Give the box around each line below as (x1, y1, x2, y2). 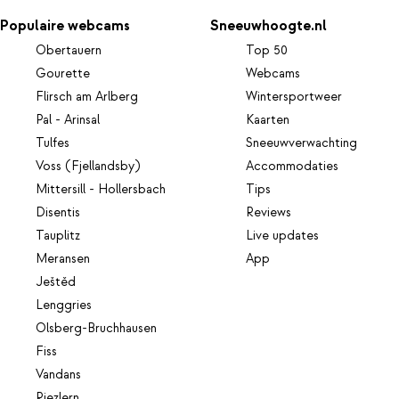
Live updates (246, 228, 320, 245)
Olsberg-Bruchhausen (36, 321, 157, 338)
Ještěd (36, 274, 76, 291)
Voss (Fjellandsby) (36, 159, 140, 175)
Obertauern (36, 43, 102, 60)
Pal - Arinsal (36, 112, 100, 129)
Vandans (36, 367, 81, 384)
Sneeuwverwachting (246, 135, 358, 152)
